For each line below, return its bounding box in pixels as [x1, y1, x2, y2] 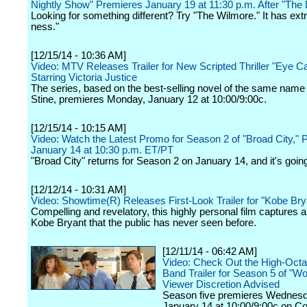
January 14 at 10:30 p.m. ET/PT [31, 145, 173, 156]
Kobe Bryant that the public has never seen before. [31, 217, 256, 228]
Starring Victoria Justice [31, 72, 137, 83]
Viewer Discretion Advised [162, 279, 280, 290]
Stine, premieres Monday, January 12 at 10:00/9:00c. [31, 94, 267, 105]
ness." [31, 21, 59, 32]
